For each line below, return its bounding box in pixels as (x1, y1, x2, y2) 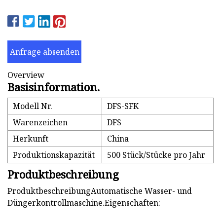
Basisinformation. (7, 79, 100, 95)
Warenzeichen (13, 117, 68, 128)
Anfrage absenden (9, 46, 79, 57)
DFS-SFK (107, 101, 139, 112)
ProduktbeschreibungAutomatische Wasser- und (7, 185, 192, 197)
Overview (7, 70, 44, 81)
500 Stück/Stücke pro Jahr (107, 149, 205, 161)
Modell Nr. (13, 101, 52, 112)
